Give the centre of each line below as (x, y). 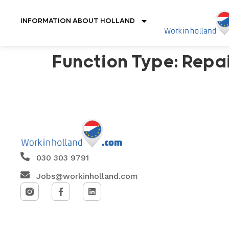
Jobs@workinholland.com (87, 176)
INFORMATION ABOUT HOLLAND (78, 21)
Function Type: (117, 62)
